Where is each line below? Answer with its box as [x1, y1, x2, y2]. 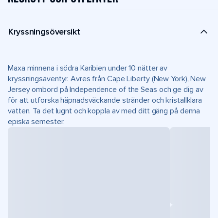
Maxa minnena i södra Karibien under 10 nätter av [8, 63, 168, 73]
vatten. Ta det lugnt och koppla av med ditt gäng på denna [8, 106, 200, 116]
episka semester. [8, 117, 65, 127]
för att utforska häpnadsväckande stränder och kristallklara [8, 95, 202, 105]
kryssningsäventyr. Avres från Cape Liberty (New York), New [8, 74, 206, 84]
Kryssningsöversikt [8, 26, 80, 37]
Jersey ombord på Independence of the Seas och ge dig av [8, 85, 203, 94]
